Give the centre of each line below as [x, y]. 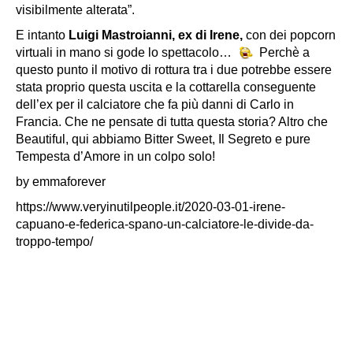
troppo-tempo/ [54, 241]
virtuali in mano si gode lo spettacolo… [125, 52]
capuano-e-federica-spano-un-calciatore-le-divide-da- [165, 224]
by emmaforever [61, 181]
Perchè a [283, 52]
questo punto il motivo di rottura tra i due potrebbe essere [174, 69]
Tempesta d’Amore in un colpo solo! [115, 156]
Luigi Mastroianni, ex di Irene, [157, 35]
